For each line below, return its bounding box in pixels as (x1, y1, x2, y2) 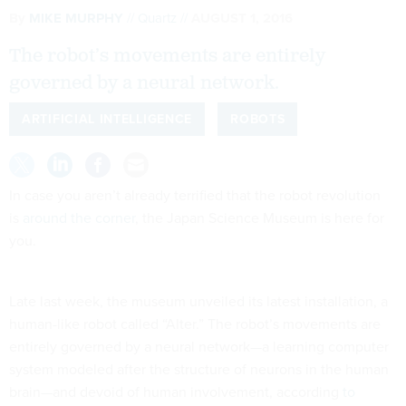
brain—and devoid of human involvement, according (9, 381, 343, 402)
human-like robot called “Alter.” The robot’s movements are (9, 313, 381, 334)
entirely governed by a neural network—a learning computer (9, 335, 389, 357)
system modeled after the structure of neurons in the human (9, 358, 389, 380)
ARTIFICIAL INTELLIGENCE (22, 110, 193, 129)
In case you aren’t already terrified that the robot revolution (9, 184, 381, 206)
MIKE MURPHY (29, 7, 123, 28)
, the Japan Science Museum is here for (135, 207, 384, 228)
